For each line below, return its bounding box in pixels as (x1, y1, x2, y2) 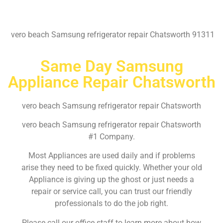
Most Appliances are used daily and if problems (28, 151, 195, 161)
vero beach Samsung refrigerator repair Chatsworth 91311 (8, 30, 215, 40)
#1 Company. (88, 131, 135, 141)
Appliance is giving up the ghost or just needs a (29, 175, 194, 185)
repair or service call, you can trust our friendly (31, 187, 192, 197)
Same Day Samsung (40, 56, 183, 76)
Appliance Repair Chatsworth (7, 72, 216, 92)
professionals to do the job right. (55, 199, 168, 209)
